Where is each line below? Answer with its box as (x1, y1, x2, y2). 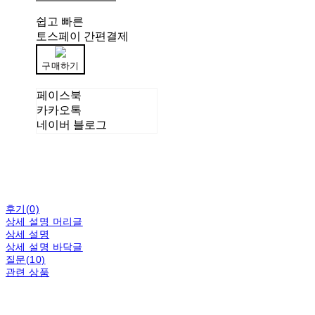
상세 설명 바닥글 (6, 241, 83, 252)
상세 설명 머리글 (6, 216, 83, 227)
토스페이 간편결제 (36, 30, 129, 42)
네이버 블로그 (37, 119, 108, 131)
